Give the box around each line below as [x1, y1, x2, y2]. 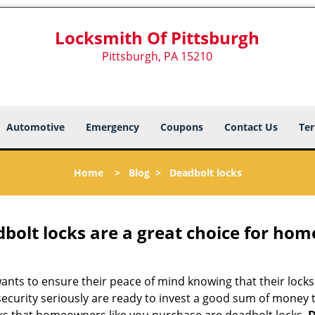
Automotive [6, 120, 65, 134]
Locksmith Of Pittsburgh [55, 26, 260, 49]
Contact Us [224, 120, 278, 134]
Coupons [160, 120, 203, 134]
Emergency [86, 120, 139, 134]
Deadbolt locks [169, 166, 242, 179]
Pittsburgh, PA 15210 [102, 49, 213, 64]
